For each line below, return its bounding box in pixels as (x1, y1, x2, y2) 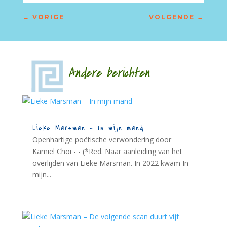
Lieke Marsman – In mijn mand (32, 123, 144, 133)
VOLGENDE (149, 13, 195, 21)
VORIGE (32, 13, 64, 21)
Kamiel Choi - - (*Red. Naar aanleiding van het (32, 146, 182, 157)
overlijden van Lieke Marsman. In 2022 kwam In (32, 158, 188, 168)
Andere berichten (43, 64, 150, 83)
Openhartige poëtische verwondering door (32, 135, 171, 145)
